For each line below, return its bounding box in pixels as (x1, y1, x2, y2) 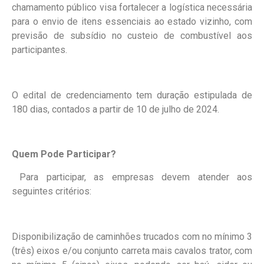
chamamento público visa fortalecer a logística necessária (12, 1, 252, 13)
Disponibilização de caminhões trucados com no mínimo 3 (12, 230, 252, 242)
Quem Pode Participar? (12, 148, 116, 160)
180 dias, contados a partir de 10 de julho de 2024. (12, 103, 219, 115)
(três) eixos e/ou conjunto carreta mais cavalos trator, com (12, 245, 252, 256)
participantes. (12, 44, 67, 55)
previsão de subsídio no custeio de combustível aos (12, 29, 252, 41)
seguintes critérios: (12, 185, 91, 197)
